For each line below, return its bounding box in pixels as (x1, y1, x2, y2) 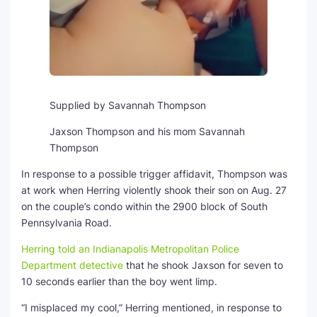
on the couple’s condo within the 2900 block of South (21, 200, 267, 212)
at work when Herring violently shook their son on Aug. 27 (21, 183, 287, 196)
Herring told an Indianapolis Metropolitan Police (21, 242, 239, 255)
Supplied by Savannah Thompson (50, 98, 206, 111)
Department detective (21, 258, 123, 271)
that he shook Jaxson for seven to (123, 258, 283, 271)
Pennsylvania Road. (21, 216, 112, 229)
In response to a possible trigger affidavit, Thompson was (21, 167, 287, 180)
